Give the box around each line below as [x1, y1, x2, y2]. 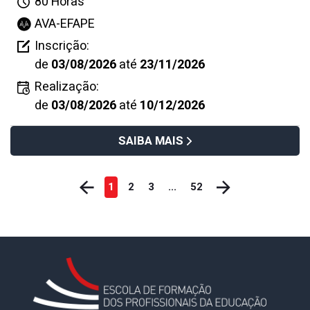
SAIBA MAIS [118, 132, 184, 150]
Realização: [35, 77, 99, 97]
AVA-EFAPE [35, 15, 95, 34]
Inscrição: [35, 37, 89, 56]
